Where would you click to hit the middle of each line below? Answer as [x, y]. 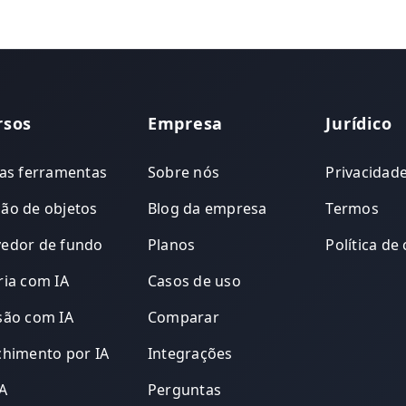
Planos [171, 244]
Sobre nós [184, 172]
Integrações [190, 353]
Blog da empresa [207, 208]
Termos [352, 208]
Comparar [183, 317]
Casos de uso [194, 280]
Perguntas [184, 389]
